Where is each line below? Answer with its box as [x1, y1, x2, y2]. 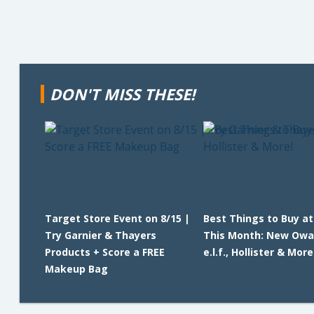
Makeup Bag [45, 262, 108, 275]
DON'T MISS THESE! [50, 83, 195, 104]
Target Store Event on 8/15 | [45, 212, 190, 225]
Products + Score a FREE [45, 245, 165, 259]
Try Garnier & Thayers [45, 228, 156, 242]
